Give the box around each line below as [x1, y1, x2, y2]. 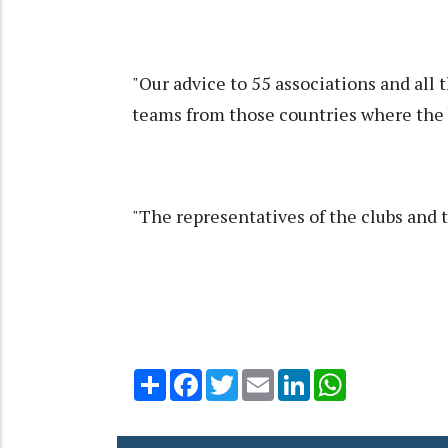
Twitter [238, 366, 290, 387]
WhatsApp [346, 366, 417, 387]
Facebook [202, 366, 268, 387]
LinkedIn [310, 366, 367, 387]
